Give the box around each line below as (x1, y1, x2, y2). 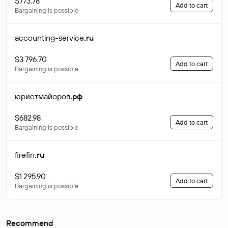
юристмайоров (15, 91, 70, 101)
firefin (15, 150, 35, 160)
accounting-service (15, 33, 84, 43)
